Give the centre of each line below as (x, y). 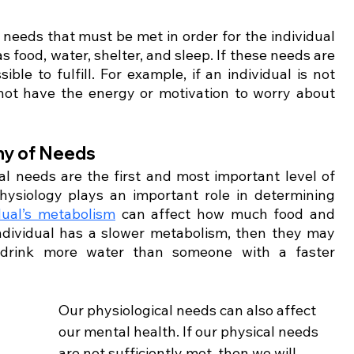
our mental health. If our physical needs (190, 331)
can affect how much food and (226, 213)
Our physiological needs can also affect (189, 310)
